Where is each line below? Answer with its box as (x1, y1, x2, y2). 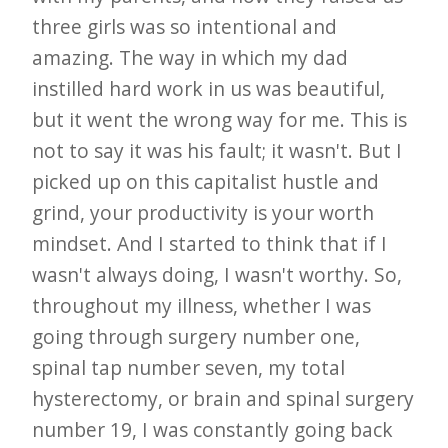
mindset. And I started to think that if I (32, 229, 388, 257)
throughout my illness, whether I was (32, 291, 372, 319)
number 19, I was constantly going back (32, 415, 394, 443)
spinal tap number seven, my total (32, 353, 346, 381)
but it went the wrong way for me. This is (32, 105, 408, 133)
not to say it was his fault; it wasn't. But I (32, 136, 403, 164)
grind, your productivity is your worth (32, 198, 375, 226)
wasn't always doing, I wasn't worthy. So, (32, 260, 403, 288)
